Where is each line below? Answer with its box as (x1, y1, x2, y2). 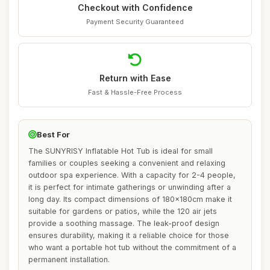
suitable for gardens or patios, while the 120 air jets (28, 207, 217, 216)
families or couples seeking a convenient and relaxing (28, 159, 225, 168)
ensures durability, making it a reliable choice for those (28, 231, 229, 240)
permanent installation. (28, 255, 110, 264)
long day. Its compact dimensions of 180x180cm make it (28, 195, 232, 204)
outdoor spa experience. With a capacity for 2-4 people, (28, 171, 236, 180)
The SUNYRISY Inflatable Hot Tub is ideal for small (28, 146, 213, 155)
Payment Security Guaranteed (86, 17, 184, 26)
